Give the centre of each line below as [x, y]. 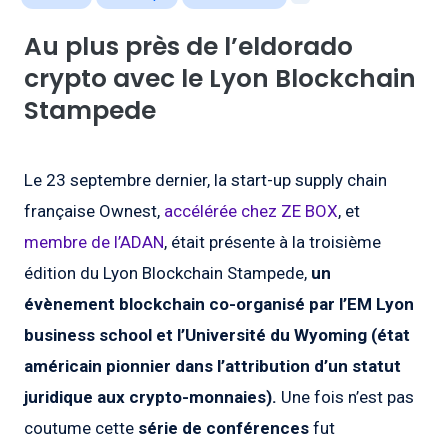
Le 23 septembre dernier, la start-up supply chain [205, 180]
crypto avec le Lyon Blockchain [220, 79]
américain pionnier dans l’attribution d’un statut [212, 366]
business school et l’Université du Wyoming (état [217, 335]
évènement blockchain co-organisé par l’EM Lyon [219, 304]
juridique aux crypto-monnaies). [152, 397]
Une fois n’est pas [347, 397]
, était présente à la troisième [272, 242]
